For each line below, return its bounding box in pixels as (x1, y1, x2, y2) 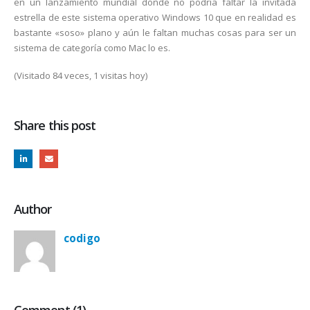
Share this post (14, 117, 96, 134)
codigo (64, 230, 100, 245)
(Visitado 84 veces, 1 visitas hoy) (14, 69, 147, 82)
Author (14, 200, 52, 217)
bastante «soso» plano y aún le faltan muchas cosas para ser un (14, 26, 296, 39)
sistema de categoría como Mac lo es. (14, 41, 170, 54)
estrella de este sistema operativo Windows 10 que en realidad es (14, 10, 296, 24)
